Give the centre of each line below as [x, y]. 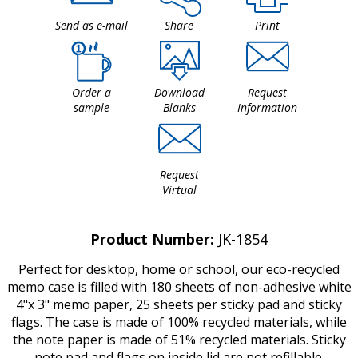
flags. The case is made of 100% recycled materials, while [179, 322]
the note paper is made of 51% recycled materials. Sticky [179, 339]
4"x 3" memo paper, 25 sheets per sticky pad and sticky [179, 304]
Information [267, 107]
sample [91, 107]
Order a [91, 92]
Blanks [179, 107]
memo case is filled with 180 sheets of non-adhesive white [179, 286]
